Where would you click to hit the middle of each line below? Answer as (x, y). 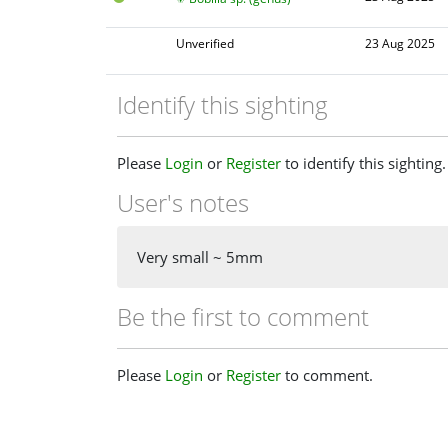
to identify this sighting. (363, 162)
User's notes (183, 202)
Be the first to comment (243, 317)
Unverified (205, 44)
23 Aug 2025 (399, 44)
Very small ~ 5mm (200, 257)
